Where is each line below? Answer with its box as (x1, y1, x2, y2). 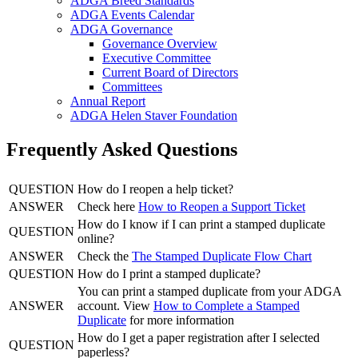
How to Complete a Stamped (153, 298, 300, 312)
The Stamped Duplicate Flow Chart (132, 249, 312, 263)
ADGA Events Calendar (70, 7, 194, 22)
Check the (78, 249, 132, 263)
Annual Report (70, 93, 145, 108)
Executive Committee (102, 50, 211, 65)
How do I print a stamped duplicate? (78, 266, 261, 280)
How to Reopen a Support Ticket (138, 199, 305, 213)
